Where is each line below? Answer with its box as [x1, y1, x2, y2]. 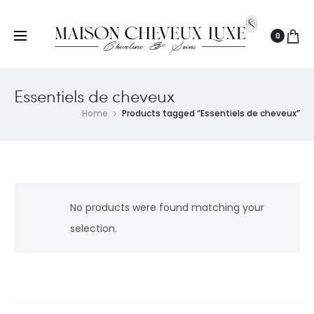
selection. [70, 221, 117, 235]
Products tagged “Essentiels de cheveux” [122, 107, 300, 119]
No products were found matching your [70, 200, 264, 214]
